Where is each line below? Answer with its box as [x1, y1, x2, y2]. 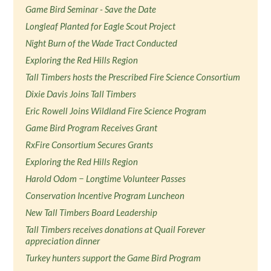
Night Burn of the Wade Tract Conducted [25, 38, 178, 48]
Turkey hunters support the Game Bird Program [25, 252, 201, 263]
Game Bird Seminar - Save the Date [25, 4, 157, 15]
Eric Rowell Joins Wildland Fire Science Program [25, 105, 207, 116]
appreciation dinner [25, 235, 100, 246]
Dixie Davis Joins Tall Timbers [25, 88, 137, 99]
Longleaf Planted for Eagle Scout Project [25, 21, 176, 31]
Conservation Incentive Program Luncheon [25, 190, 185, 201]
